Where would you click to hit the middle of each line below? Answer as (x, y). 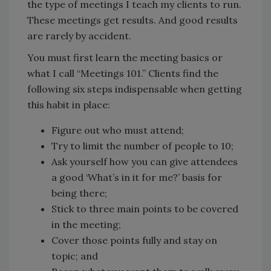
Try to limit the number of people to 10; (142, 146)
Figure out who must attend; (118, 130)
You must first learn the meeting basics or (125, 57)
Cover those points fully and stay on (134, 240)
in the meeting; (86, 224)
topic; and (75, 256)
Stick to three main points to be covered (145, 209)
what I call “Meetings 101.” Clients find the (123, 73)
